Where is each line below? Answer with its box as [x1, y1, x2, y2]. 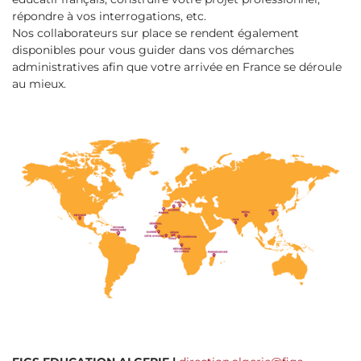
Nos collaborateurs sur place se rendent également [12, 26, 299, 41]
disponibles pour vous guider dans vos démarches [12, 43, 294, 58]
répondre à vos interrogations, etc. [12, 9, 206, 24]
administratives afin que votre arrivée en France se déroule [12, 60, 342, 75]
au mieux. [12, 77, 66, 92]
